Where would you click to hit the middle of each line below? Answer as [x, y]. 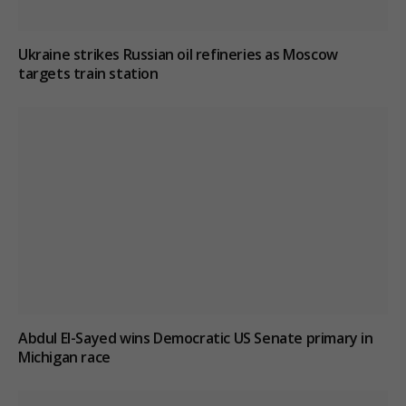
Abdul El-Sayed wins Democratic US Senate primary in [196, 338]
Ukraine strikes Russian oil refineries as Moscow [178, 54]
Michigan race [64, 358]
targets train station [88, 73]
